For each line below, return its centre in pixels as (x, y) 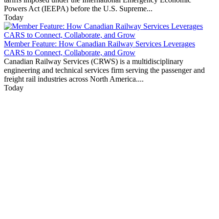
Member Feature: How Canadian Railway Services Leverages (99, 44)
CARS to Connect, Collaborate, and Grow (70, 53)
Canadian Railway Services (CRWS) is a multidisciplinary (94, 62)
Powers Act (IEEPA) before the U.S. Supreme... (78, 9)
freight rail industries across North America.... (74, 79)
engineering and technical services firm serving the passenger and (104, 70)
